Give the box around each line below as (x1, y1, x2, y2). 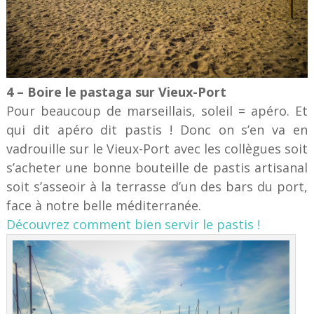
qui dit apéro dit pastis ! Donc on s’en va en (6, 121, 308, 139)
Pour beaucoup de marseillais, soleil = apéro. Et (6, 102, 308, 120)
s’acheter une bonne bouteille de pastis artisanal (6, 159, 308, 177)
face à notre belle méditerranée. (6, 197, 201, 214)
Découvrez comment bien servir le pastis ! (6, 216, 260, 233)
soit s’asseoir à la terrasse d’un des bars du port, (6, 178, 308, 196)
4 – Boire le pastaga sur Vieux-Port (6, 83, 226, 101)
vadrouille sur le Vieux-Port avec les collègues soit (6, 140, 308, 158)
